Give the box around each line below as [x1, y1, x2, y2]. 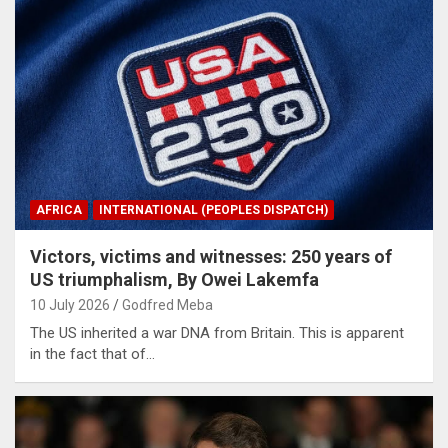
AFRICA [36, 202, 82, 217]
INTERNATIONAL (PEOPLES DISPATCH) [99, 202, 328, 217]
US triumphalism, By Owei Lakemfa [30, 268, 319, 290]
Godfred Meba [122, 296, 213, 313]
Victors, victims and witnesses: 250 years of [30, 245, 392, 267]
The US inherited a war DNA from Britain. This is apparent [30, 323, 404, 342]
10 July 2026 [30, 296, 110, 313]
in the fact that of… [30, 344, 155, 363]
